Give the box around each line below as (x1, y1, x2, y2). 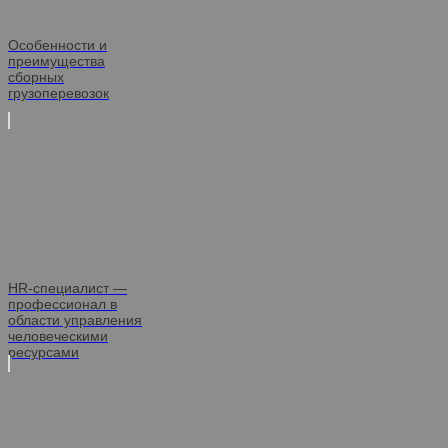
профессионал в (8, 296, 117, 313)
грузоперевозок (8, 85, 109, 102)
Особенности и (8, 37, 107, 54)
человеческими (8, 328, 108, 345)
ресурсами (8, 344, 79, 361)
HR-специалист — (8, 280, 127, 297)
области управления (8, 312, 142, 329)
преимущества (8, 53, 105, 70)
